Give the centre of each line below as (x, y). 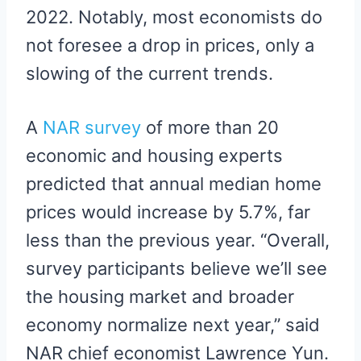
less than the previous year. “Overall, (178, 240)
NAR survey (92, 127)
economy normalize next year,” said (173, 324)
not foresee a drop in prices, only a (170, 45)
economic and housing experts (154, 155)
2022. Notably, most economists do (174, 17)
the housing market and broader (160, 296)
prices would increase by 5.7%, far (168, 212)
